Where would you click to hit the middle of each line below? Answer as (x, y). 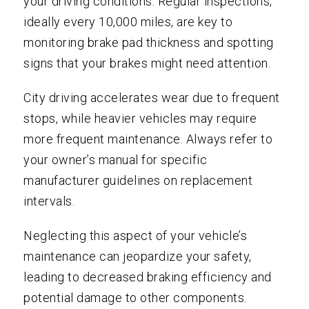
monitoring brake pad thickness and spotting (149, 43)
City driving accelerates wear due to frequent (152, 98)
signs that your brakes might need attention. (147, 63)
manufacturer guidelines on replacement (138, 181)
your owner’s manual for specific (116, 160)
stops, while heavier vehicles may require (140, 119)
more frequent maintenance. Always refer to (148, 139)
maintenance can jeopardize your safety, (138, 257)
